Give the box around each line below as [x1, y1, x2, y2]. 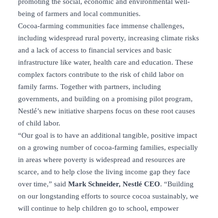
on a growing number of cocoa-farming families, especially [18, 144, 198, 152]
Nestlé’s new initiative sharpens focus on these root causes [18, 107, 195, 115]
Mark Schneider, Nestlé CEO [68, 180, 160, 188]
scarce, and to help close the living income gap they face [18, 168, 190, 176]
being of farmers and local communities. [18, 10, 141, 18]
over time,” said [18, 180, 68, 188]
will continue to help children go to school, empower [18, 204, 179, 213]
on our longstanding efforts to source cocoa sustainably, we [18, 192, 199, 200]
